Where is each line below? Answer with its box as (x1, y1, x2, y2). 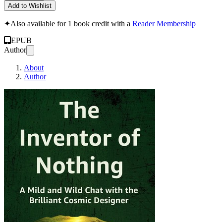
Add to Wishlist (8, 1, 52, 9)
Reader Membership (132, 19, 196, 28)
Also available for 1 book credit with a (10, 19, 132, 28)
